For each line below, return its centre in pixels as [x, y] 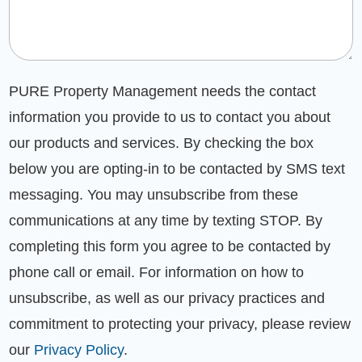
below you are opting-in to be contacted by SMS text [177, 168]
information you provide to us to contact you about [170, 117]
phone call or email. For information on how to [157, 272]
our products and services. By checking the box [162, 143]
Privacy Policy [79, 349]
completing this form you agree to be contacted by [170, 246]
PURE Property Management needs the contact [163, 91]
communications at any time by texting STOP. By [166, 220]
